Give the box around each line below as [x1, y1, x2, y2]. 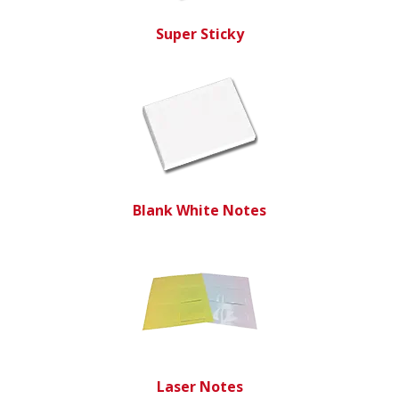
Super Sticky [155, 23, 244, 44]
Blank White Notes [133, 199, 266, 220]
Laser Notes [156, 376, 243, 396]
